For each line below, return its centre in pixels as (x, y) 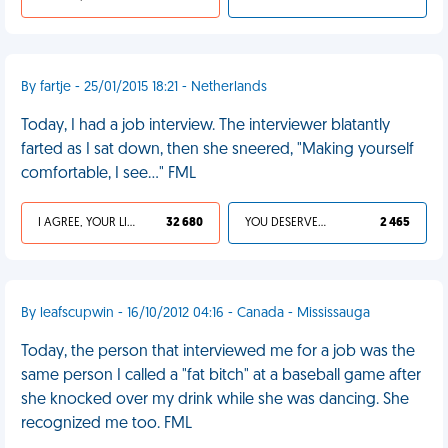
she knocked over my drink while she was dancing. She (215, 400)
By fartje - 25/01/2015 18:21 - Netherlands (144, 87)
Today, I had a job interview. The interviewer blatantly (205, 126)
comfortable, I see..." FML (108, 174)
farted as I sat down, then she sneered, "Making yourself (217, 150)
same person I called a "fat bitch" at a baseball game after (221, 376)
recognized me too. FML (106, 424)
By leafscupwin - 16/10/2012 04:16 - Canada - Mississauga (195, 313)
